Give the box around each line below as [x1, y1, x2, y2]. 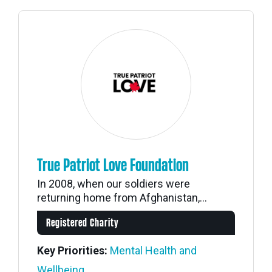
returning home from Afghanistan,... [37, 191, 207, 204]
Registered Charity [46, 217, 119, 229]
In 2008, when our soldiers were [37, 177, 190, 190]
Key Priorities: [37, 244, 107, 257]
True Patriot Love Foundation [37, 157, 189, 175]
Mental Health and [110, 244, 197, 257]
